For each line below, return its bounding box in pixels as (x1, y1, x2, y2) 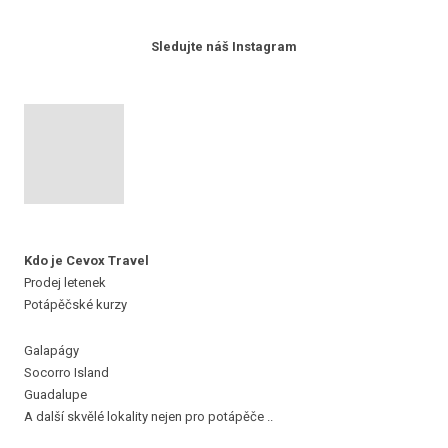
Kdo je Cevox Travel (24, 253, 152, 268)
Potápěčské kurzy (24, 297, 127, 312)
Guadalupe (24, 387, 87, 402)
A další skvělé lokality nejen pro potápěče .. (24, 409, 273, 424)
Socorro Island (24, 365, 109, 380)
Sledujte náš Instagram (151, 39, 297, 54)
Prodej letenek (24, 275, 109, 290)
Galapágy (24, 343, 79, 358)
